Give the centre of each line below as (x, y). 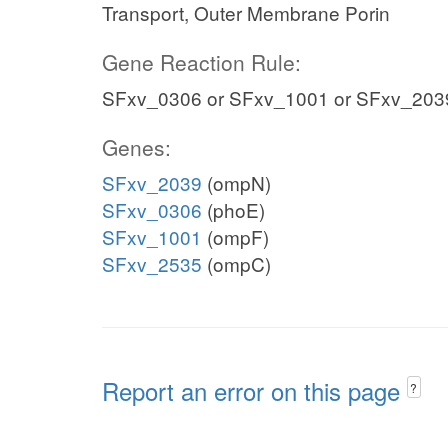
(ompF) (235, 236)
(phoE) (233, 209)
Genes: (136, 147)
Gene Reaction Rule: (201, 62)
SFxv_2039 (152, 182)
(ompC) (236, 263)
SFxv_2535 (152, 263)
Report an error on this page (254, 390)
